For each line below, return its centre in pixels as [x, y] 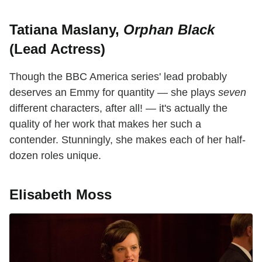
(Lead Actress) [57, 49]
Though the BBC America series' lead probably [118, 76]
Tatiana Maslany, [66, 29]
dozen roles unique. [55, 155]
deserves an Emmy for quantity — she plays [114, 92]
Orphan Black [169, 29]
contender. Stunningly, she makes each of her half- [127, 139]
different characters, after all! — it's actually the [118, 108]
